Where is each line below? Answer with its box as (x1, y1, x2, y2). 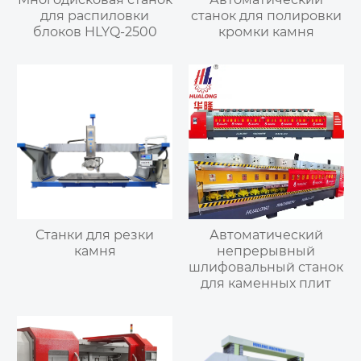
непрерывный (217, 243, 316, 259)
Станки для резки (35, 227, 155, 243)
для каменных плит (201, 276, 332, 292)
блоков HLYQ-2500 (32, 23, 157, 39)
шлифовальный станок (189, 259, 344, 276)
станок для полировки (190, 7, 342, 23)
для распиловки (40, 7, 150, 23)
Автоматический (209, 227, 323, 243)
